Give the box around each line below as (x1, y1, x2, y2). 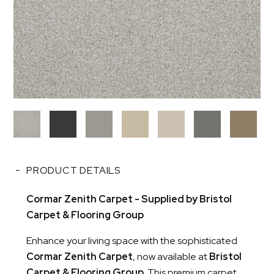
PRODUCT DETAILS (26, 164, 120, 177)
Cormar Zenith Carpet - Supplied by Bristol (26, 193, 232, 206)
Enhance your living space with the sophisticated (26, 234, 237, 247)
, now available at (133, 250, 209, 263)
